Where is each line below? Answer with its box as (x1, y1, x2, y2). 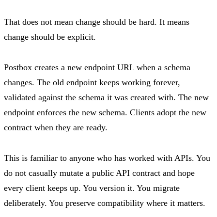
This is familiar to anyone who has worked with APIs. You (4, 153, 210, 163)
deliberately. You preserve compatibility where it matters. (4, 198, 205, 208)
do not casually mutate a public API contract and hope (4, 168, 195, 178)
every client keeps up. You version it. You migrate (4, 183, 180, 193)
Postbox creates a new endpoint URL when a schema (4, 62, 190, 72)
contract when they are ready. (4, 122, 108, 132)
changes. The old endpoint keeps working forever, (4, 77, 180, 87)
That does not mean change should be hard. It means (4, 16, 189, 27)
